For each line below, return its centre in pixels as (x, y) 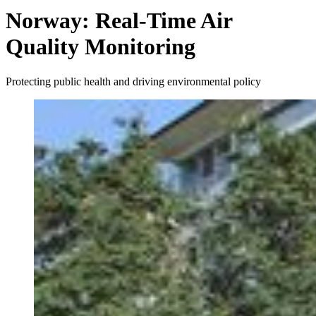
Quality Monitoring (101, 47)
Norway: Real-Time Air (119, 21)
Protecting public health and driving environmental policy (133, 81)
